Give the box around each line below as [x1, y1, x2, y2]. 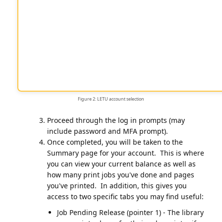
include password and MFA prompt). [47, 126, 168, 136]
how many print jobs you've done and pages [47, 170, 194, 179]
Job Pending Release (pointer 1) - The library [57, 208, 204, 217]
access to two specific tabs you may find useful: [47, 192, 204, 201]
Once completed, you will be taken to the [47, 137, 183, 147]
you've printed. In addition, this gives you [47, 181, 187, 190]
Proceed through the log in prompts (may [47, 115, 185, 125]
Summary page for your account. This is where [47, 148, 204, 158]
